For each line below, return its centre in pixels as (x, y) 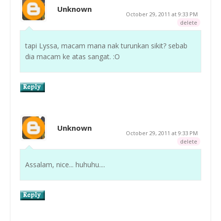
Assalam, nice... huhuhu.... (65, 164)
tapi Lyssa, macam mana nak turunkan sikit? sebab (106, 45)
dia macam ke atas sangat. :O (73, 56)
